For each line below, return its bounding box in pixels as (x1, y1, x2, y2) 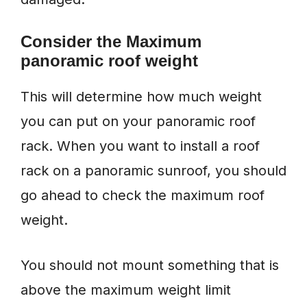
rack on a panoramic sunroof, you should (21, 162, 286, 180)
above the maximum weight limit (21, 282, 231, 299)
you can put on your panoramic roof (21, 113, 256, 130)
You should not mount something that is (21, 257, 279, 274)
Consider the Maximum (21, 32, 201, 51)
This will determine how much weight (21, 88, 262, 106)
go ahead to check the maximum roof (21, 187, 265, 204)
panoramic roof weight (21, 51, 198, 71)
